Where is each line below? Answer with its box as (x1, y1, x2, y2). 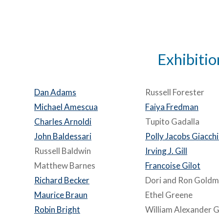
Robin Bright (34, 204, 80, 215)
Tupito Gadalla (145, 116, 199, 127)
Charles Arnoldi (34, 116, 91, 127)
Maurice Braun (34, 190, 88, 200)
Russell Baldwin (34, 146, 91, 156)
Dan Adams (34, 87, 76, 97)
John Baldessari (34, 131, 91, 141)
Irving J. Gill (145, 146, 187, 156)
